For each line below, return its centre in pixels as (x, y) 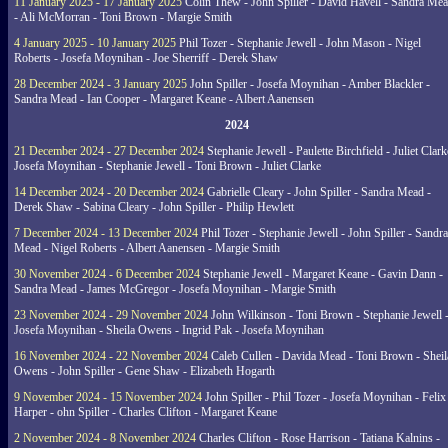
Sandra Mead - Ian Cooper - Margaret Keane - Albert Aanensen (164, 99)
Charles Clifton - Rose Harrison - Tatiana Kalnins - (318, 438)
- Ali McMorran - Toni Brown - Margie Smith (123, 17)
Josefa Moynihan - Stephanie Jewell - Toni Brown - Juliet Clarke (167, 166)
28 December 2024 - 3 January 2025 (100, 84)
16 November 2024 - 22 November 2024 (111, 356)
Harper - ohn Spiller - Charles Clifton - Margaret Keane (145, 412)
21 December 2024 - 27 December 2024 (109, 151)
